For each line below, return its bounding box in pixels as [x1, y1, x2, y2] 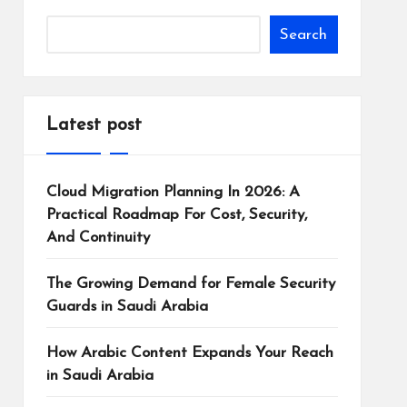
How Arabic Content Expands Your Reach [45, 345, 333, 361]
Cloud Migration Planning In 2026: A [45, 184, 300, 200]
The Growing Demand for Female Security [45, 276, 335, 292]
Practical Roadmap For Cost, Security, [45, 207, 307, 223]
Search [280, 26, 328, 43]
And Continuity [45, 230, 150, 245]
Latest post [45, 116, 142, 134]
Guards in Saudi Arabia [45, 299, 208, 314]
